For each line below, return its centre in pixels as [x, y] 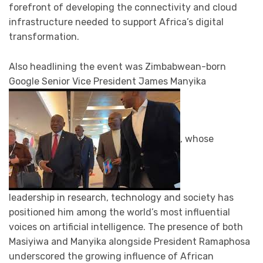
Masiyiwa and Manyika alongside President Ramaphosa [129, 241]
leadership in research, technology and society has [121, 197]
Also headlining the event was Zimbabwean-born [117, 66]
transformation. [44, 37]
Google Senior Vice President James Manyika [107, 81]
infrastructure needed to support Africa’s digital [116, 22]
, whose [197, 139]
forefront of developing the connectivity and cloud [123, 8]
